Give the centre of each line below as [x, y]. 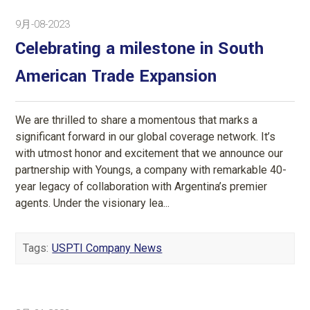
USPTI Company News [107, 248]
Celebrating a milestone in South [140, 48]
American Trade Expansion [116, 76]
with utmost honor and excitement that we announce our [149, 153]
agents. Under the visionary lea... [93, 203]
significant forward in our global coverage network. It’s [146, 136]
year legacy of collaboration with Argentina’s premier [142, 186]
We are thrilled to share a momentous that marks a [137, 120]
